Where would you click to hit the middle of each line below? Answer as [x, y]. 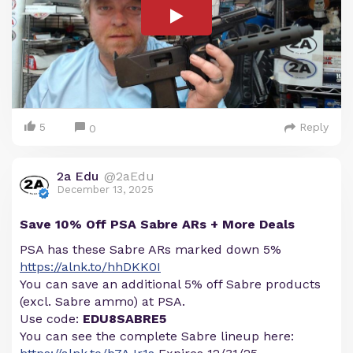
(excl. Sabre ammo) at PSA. [102, 302]
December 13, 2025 [105, 190]
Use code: [51, 319]
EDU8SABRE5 [124, 319]
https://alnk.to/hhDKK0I [90, 267]
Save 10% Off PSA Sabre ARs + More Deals [157, 225]
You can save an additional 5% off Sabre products [170, 284]
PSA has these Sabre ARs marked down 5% [150, 250]
